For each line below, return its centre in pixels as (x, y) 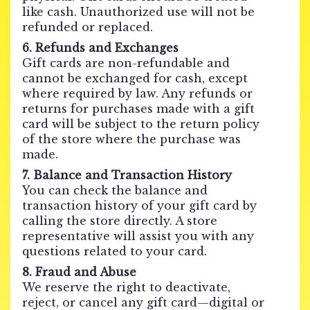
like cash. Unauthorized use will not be (138, 12)
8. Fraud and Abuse (79, 272)
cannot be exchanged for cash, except (135, 78)
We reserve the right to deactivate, (126, 287)
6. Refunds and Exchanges (100, 48)
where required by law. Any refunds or (137, 93)
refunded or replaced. (88, 27)
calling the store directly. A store (120, 221)
